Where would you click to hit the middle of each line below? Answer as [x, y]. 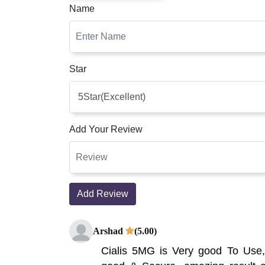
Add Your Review [106, 129]
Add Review [103, 193]
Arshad [109, 231]
